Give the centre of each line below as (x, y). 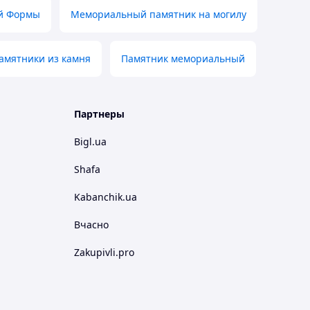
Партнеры (99, 114)
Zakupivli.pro (104, 252)
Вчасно (91, 225)
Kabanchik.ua (106, 197)
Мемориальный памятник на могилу (158, 14)
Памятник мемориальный (183, 58)
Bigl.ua (90, 142)
